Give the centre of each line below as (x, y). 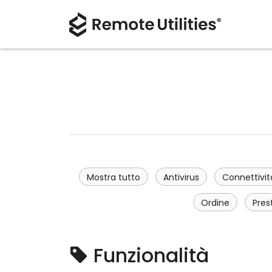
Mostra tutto (114, 177)
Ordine (215, 203)
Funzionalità (149, 255)
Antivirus (181, 177)
